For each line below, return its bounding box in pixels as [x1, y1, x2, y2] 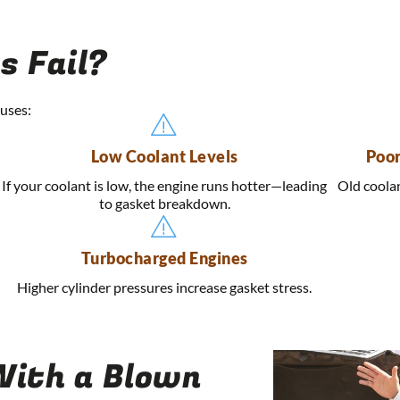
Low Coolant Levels [90, 146, 238, 167]
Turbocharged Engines [80, 248, 248, 269]
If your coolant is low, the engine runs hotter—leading [2, 177, 327, 195]
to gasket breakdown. [98, 195, 230, 212]
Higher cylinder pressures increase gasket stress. [17, 279, 312, 296]
